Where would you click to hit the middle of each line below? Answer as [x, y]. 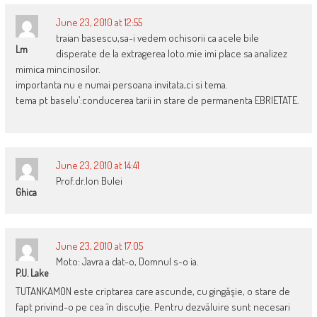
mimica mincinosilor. [58, 69]
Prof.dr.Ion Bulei [89, 180]
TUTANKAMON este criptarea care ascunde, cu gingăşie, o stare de [152, 291]
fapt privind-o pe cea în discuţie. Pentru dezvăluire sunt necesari [152, 306]
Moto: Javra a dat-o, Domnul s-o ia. [127, 261]
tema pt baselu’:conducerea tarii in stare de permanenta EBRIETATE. [157, 100]
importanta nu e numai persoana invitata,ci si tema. [121, 84]
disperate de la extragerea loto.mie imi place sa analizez [171, 53]
